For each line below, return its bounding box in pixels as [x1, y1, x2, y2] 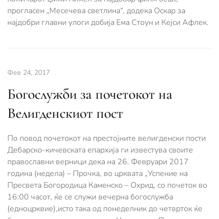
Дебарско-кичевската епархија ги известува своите [7, 145, 193, 155]
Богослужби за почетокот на [7, 85, 173, 103]
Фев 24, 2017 [7, 68, 50, 77]
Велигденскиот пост [7, 104, 123, 122]
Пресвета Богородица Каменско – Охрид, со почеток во [7, 180, 207, 191]
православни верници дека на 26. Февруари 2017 [7, 156, 189, 167]
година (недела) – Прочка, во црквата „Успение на [7, 168, 188, 179]
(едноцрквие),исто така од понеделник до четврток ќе [7, 203, 202, 214]
